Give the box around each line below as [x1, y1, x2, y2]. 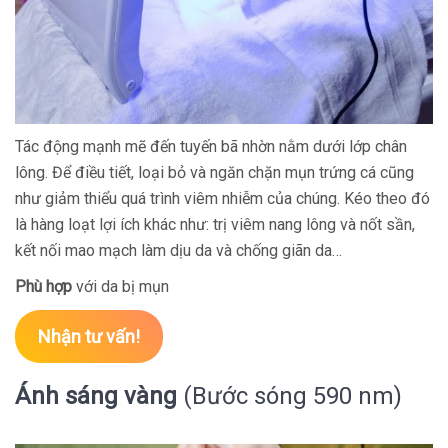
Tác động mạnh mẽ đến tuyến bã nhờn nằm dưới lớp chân [15, 137, 407, 156]
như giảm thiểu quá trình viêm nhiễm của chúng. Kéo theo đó [15, 189, 430, 208]
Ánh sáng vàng [15, 382, 177, 410]
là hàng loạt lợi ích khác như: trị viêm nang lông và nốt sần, [15, 215, 415, 234]
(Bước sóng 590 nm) [177, 382, 402, 410]
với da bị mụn [72, 277, 169, 296]
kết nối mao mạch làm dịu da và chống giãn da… [15, 241, 342, 260]
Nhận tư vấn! [38, 326, 140, 347]
